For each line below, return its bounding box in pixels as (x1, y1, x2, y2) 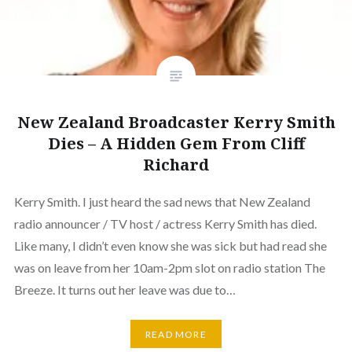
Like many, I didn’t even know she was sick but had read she (13, 238, 327, 254)
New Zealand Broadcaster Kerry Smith (16, 112, 335, 134)
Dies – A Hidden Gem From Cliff (47, 133, 305, 155)
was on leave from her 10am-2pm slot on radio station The (13, 260, 325, 276)
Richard (143, 154, 209, 176)
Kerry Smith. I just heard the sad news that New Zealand (13, 194, 310, 210)
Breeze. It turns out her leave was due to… (13, 282, 236, 298)
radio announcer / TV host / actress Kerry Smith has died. (13, 216, 317, 232)
